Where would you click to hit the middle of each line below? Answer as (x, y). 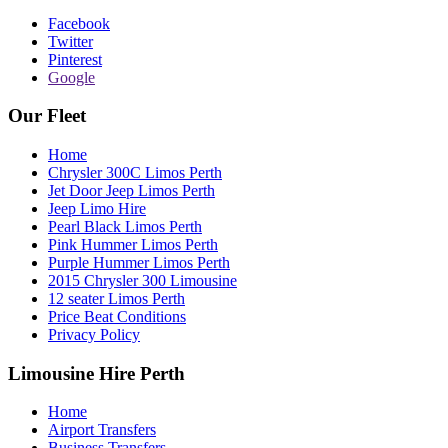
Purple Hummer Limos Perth (139, 262)
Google (71, 77)
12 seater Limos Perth (116, 298)
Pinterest (75, 59)
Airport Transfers (102, 430)
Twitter (70, 41)
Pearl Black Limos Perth (125, 226)
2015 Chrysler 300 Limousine (142, 280)
